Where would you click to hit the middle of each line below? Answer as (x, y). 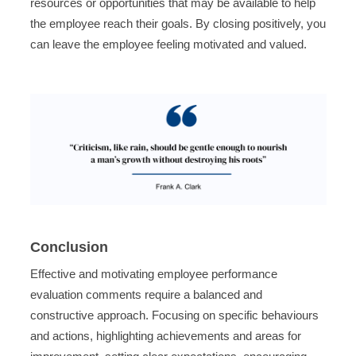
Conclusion (69, 248)
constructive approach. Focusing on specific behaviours (174, 315)
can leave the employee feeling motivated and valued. (168, 44)
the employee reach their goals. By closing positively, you (178, 24)
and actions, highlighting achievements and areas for (165, 335)
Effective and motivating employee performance (153, 273)
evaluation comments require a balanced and (146, 294)
